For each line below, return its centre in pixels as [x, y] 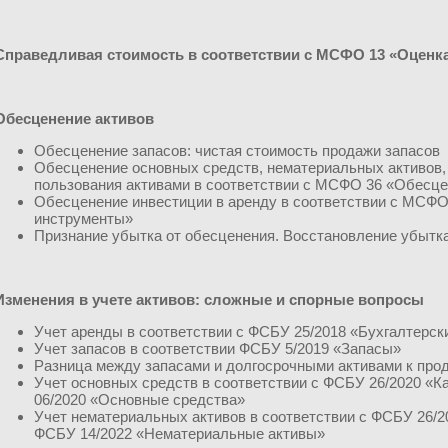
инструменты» [83, 218]
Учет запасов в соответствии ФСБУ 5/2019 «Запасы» [217, 348]
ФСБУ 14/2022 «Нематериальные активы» [179, 433]
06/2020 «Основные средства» [139, 399]
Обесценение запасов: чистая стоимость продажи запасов [237, 150]
